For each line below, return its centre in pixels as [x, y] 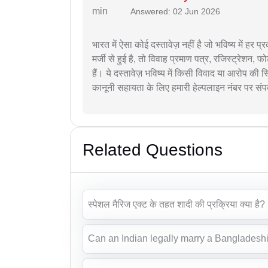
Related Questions [153, 150]
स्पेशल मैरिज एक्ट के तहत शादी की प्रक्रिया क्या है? [176, 204]
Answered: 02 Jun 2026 [175, 11]
